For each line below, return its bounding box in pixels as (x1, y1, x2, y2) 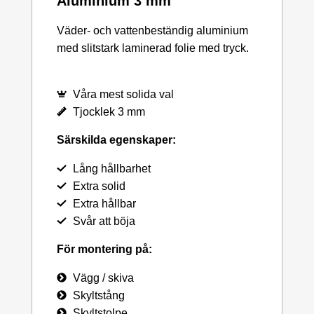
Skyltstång (72, 289, 125, 301)
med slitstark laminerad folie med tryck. (57, 41, 249, 54)
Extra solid (72, 179, 125, 192)
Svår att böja (72, 214, 135, 227)
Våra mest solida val (72, 88, 174, 100)
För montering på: (57, 243, 152, 255)
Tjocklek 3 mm (72, 105, 145, 118)
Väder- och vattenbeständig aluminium (57, 24, 248, 36)
